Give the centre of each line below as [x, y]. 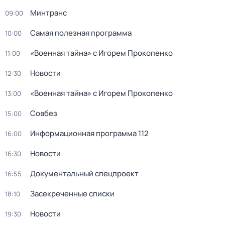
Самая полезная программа [81, 33]
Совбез [44, 113]
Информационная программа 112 [89, 133]
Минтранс [48, 13]
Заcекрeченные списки [72, 194]
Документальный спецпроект [84, 174]
